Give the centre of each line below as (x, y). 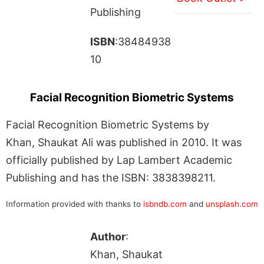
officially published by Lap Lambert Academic (119, 160)
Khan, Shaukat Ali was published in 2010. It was (124, 142)
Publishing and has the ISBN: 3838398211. (111, 177)
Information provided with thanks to (75, 204)
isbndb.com (165, 204)
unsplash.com (232, 204)
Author (108, 236)
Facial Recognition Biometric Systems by (108, 124)
